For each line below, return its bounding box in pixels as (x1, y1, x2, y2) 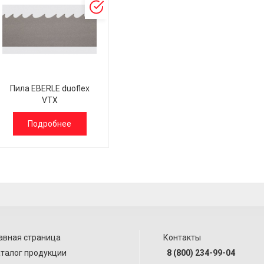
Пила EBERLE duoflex (9, 84, 90, 93)
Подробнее (28, 119, 71, 128)
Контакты (163, 233, 202, 242)
